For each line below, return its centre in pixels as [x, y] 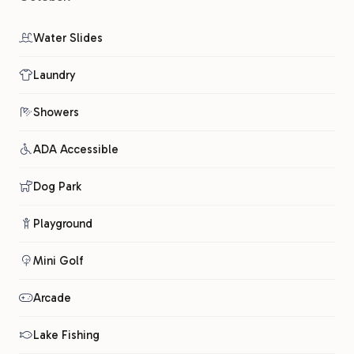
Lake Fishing [66, 335]
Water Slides [68, 38]
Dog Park [57, 186]
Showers [56, 112]
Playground [63, 224]
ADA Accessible [76, 149]
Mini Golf [58, 261]
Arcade [52, 298]
